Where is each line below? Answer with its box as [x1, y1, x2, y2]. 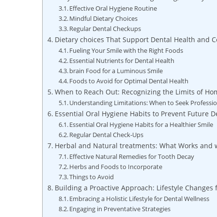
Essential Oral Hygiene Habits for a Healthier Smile [69, 120, 214, 129]
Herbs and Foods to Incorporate [69, 162, 163, 171]
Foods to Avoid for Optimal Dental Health [69, 77, 189, 85]
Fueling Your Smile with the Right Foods [69, 46, 184, 55]
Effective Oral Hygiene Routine [69, 4, 157, 13]
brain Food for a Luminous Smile [69, 66, 163, 75]
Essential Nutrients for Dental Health [69, 56, 175, 65]
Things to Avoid [69, 172, 114, 181]
